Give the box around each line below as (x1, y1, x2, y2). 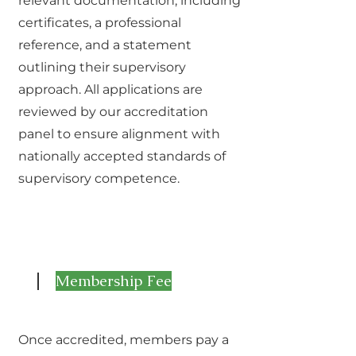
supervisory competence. (18, 171, 183, 186)
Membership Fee (56, 271, 172, 291)
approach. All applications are (18, 82, 203, 97)
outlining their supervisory (18, 60, 186, 75)
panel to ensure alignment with (18, 126, 220, 141)
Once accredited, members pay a (18, 332, 229, 347)
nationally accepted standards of (18, 149, 226, 164)
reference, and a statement (18, 37, 192, 52)
